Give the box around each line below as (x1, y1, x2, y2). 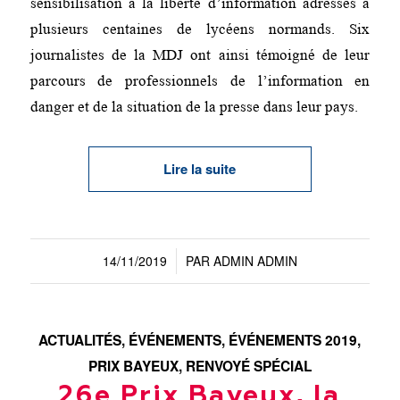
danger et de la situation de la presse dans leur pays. (29, 98, 358, 116)
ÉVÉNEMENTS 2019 (229, 330, 358, 351)
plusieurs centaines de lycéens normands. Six (29, 21, 371, 38)
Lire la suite (163, 159, 237, 179)
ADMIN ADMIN (212, 252, 297, 271)
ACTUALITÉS (38, 330, 122, 351)
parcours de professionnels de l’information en (29, 72, 371, 90)
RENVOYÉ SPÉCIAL (185, 356, 312, 377)
